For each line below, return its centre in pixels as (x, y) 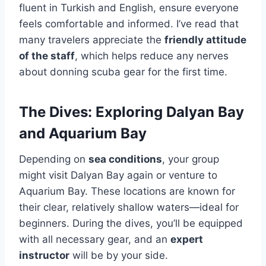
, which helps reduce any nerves (152, 56)
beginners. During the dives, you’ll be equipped (131, 223)
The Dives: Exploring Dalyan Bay (132, 112)
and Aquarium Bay (83, 133)
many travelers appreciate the (92, 40)
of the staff (47, 56)
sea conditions (125, 159)
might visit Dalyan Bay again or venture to (118, 175)
